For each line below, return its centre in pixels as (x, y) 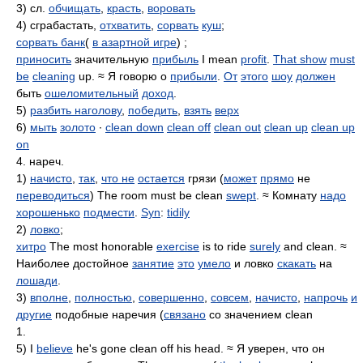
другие (34, 314)
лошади (37, 280)
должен (316, 76)
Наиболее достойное (74, 263)
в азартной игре (135, 42)
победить (153, 110)
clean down (135, 127)
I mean (220, 59)
